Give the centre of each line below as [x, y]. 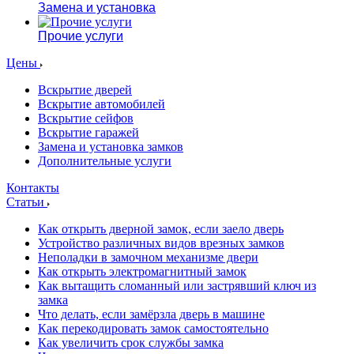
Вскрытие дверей [85, 90]
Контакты [33, 188]
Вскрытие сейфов [86, 118]
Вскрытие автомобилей [102, 104]
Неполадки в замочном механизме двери [148, 257]
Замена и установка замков [111, 147]
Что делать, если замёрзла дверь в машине [151, 314]
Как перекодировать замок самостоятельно [153, 328]
